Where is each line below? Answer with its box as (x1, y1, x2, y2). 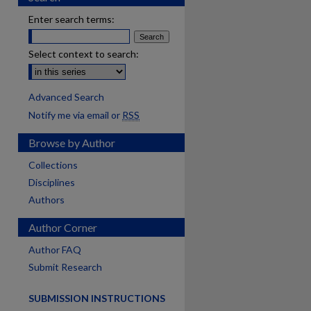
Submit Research (28, 261, 102, 273)
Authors (28, 194, 65, 205)
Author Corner (28, 221, 97, 234)
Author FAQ (28, 244, 81, 255)
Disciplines (28, 176, 75, 188)
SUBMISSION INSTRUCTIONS (28, 292, 165, 304)
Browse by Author (28, 136, 115, 149)
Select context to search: (28, 48, 139, 60)
